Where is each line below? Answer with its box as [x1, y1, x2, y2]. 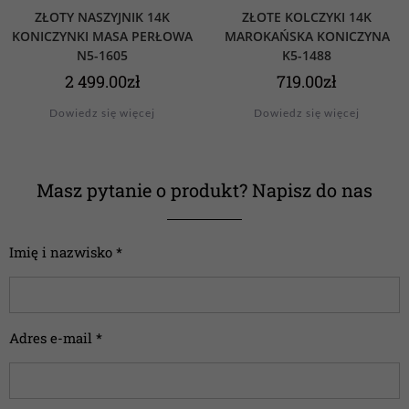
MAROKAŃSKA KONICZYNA [224, 27, 390, 46]
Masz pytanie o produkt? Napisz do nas [37, 178, 372, 203]
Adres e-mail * [9, 329, 102, 348]
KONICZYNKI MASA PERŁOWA [12, 27, 193, 46]
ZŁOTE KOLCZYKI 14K [242, 8, 372, 26]
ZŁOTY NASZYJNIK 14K [35, 8, 170, 26]
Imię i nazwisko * [9, 243, 122, 262]
